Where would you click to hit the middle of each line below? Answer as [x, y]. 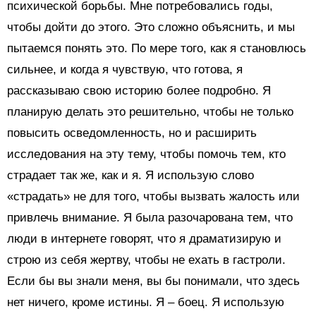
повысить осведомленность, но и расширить [132, 133]
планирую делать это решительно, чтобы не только [150, 111]
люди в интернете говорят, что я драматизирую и [144, 238]
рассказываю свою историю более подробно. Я [139, 90]
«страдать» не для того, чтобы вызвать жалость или [153, 196]
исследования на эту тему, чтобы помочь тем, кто [146, 154]
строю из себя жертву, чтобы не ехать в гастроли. [146, 260]
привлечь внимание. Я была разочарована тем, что [150, 217]
